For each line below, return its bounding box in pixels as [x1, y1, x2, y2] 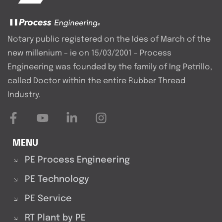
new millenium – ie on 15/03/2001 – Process [7, 49, 171, 58]
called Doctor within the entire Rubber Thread [7, 77, 185, 86]
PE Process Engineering [25, 156, 130, 165]
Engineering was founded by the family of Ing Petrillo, [7, 63, 212, 72]
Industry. [7, 91, 41, 100]
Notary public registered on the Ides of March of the [7, 35, 211, 44]
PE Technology [25, 175, 89, 184]
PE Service [25, 194, 72, 204]
